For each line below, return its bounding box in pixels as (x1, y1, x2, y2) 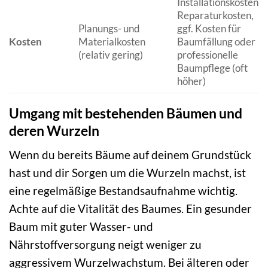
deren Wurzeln (9, 121, 99, 139)
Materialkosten (78, 35, 145, 48)
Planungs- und (78, 22, 140, 35)
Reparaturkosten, (176, 8, 254, 22)
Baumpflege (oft (176, 61, 248, 74)
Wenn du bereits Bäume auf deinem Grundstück (9, 148, 251, 162)
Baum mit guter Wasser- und (9, 220, 153, 234)
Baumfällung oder (176, 35, 255, 48)
